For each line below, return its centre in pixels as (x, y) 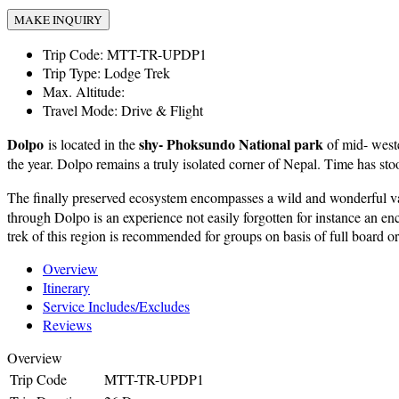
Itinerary (66, 288)
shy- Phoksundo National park (231, 144)
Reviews (67, 325)
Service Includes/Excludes (116, 306)
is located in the (91, 144)
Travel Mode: (80, 110)
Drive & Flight (160, 110)
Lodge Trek (135, 73)
